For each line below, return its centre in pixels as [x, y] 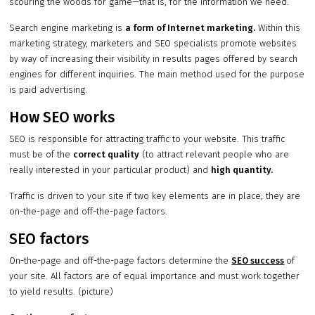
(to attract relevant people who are [214, 155]
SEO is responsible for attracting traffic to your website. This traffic [147, 139]
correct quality [107, 155]
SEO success [258, 261]
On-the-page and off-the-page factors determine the [121, 261]
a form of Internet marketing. [191, 28]
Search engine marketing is [67, 28]
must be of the [41, 155]
